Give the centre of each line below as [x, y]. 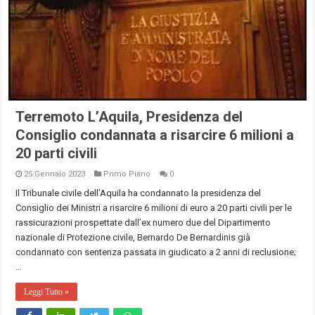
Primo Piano [127, 174]
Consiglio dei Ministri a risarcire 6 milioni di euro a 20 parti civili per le [154, 207]
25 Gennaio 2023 [55, 174]
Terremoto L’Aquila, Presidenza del [129, 116]
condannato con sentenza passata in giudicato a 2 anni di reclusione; [156, 252]
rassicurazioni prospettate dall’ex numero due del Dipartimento [143, 222]
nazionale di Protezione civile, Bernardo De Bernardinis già [133, 237]
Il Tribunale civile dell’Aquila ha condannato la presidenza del [139, 193]
